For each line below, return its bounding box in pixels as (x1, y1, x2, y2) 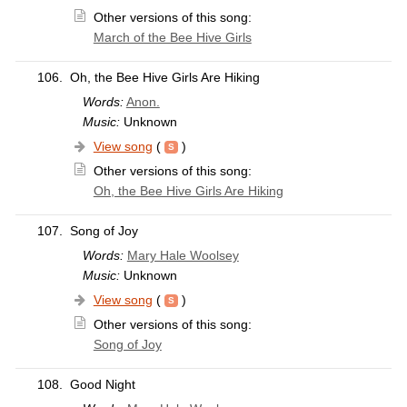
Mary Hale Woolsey (126, 248, 239, 263)
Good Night (69, 377, 135, 392)
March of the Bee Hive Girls (93, 30, 252, 45)
